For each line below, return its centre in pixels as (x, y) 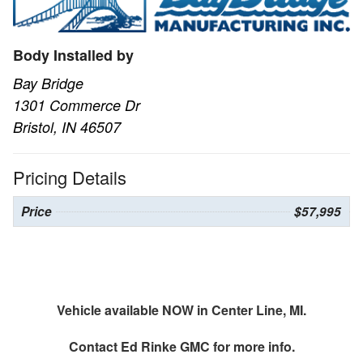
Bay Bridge (48, 83)
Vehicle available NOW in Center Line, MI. (181, 310)
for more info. (252, 346)
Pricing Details (70, 177)
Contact (94, 346)
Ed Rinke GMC (165, 346)
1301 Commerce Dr (77, 105)
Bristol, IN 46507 (67, 127)
